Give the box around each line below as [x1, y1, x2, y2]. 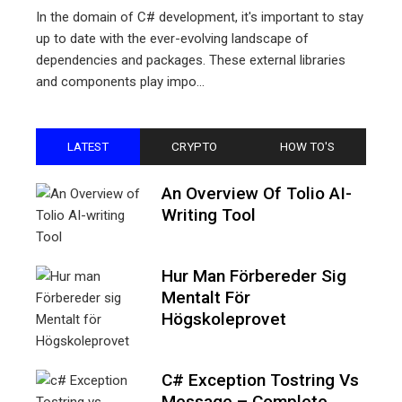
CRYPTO [171, 138, 217, 153]
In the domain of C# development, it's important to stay [36, 8, 363, 25]
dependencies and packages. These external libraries [36, 51, 345, 68]
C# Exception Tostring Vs [162, 369, 359, 390]
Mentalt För [162, 286, 250, 308]
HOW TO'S [280, 138, 335, 153]
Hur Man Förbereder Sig [162, 265, 346, 286]
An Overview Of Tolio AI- [162, 182, 352, 204]
